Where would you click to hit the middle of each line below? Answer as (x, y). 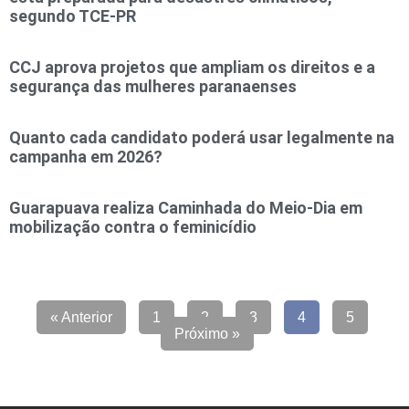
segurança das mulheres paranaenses (153, 86)
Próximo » (207, 334)
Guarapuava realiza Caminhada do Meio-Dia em (186, 208)
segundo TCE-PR (73, 16)
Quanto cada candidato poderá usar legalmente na (202, 137)
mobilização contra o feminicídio (133, 227)
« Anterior (81, 317)
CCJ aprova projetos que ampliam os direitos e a (192, 67)
